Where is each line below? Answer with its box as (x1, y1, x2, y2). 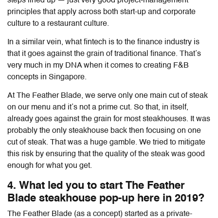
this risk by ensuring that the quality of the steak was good (7, 150, 205, 158)
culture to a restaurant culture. (7, 19, 111, 28)
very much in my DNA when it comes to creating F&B (7, 61, 189, 70)
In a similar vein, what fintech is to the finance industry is (7, 38, 200, 46)
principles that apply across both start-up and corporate (7, 8, 196, 16)
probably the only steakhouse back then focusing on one (7, 127, 201, 135)
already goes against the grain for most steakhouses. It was (7, 115, 210, 123)
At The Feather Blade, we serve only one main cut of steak (7, 91, 208, 100)
